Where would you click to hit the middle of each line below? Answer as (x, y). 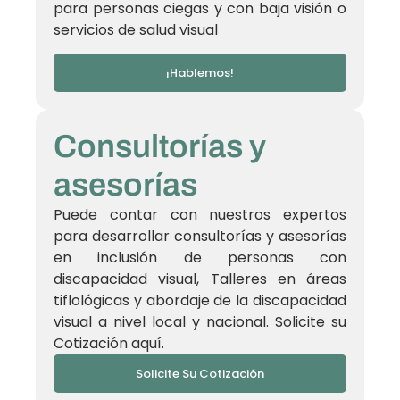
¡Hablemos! (200, 73)
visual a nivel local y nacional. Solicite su (200, 322)
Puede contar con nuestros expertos (200, 215)
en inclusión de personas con (200, 258)
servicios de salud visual (136, 30)
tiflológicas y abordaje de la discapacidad (200, 301)
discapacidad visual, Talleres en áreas (200, 279)
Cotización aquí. (109, 344)
